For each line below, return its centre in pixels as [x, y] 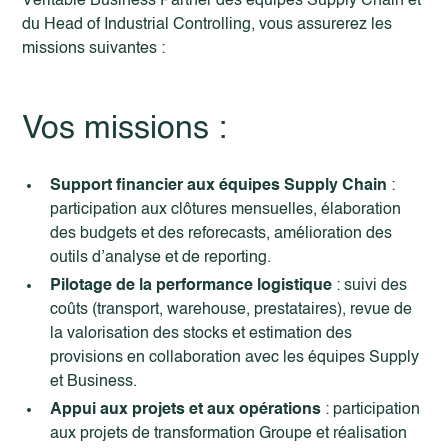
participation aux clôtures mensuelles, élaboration [226, 210]
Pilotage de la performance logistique [191, 286]
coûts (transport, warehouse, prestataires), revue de [231, 310]
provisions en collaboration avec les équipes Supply [235, 358]
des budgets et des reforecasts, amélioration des [221, 234]
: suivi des [370, 286]
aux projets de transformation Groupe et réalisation [229, 434]
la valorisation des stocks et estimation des [201, 334]
